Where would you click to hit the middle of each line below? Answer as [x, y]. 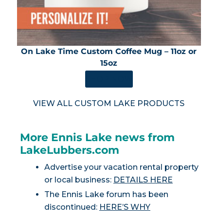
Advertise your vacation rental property [121, 167]
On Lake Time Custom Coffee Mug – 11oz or [109, 51]
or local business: [79, 180]
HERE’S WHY [125, 207]
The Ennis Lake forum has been [106, 195]
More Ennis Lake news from [97, 137]
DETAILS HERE [143, 180]
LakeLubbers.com [69, 150]
